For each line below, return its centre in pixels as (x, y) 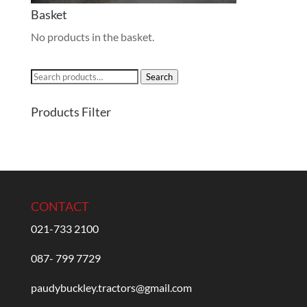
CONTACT (60, 206)
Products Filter (71, 112)
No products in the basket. (92, 37)
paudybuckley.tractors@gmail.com (111, 287)
